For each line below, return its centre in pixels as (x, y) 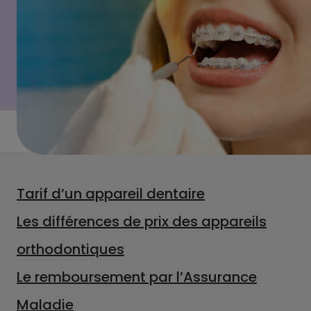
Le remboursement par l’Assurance (137, 277)
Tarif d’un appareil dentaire (111, 194)
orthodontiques (70, 249)
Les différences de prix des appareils (142, 221)
